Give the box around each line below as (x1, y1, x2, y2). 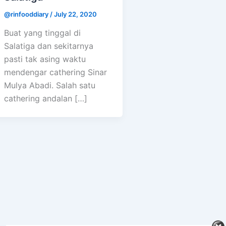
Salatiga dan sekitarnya (4, 41, 93, 51)
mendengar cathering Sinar (4, 67, 107, 78)
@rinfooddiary (4, 10, 50, 18)
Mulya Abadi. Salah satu (4, 80, 95, 91)
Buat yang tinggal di (4, 28, 81, 38)
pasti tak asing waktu (4, 54, 86, 65)
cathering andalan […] (4, 93, 87, 104)
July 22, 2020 (54, 10, 97, 18)
